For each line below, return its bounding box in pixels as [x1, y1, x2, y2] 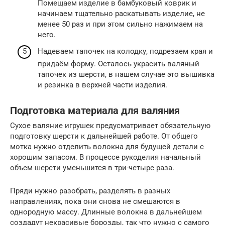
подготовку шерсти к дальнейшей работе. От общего [10, 132, 198, 141]
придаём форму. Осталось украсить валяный [38, 59, 199, 69]
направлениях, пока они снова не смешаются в [10, 197, 180, 206]
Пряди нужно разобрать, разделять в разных [10, 186, 170, 196]
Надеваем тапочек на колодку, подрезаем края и [38, 47, 213, 56]
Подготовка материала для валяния [10, 104, 180, 117]
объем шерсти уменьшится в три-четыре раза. [10, 163, 174, 173]
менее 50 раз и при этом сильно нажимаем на [38, 19, 203, 29]
